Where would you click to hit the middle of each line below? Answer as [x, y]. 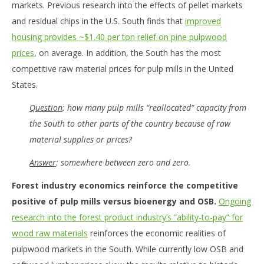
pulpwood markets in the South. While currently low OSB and [128, 249]
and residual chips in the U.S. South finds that [98, 21]
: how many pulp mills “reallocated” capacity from [154, 108]
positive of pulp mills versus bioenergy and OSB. [114, 201]
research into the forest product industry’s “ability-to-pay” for [127, 217]
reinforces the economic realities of [157, 233]
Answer [43, 162]
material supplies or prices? [81, 140]
